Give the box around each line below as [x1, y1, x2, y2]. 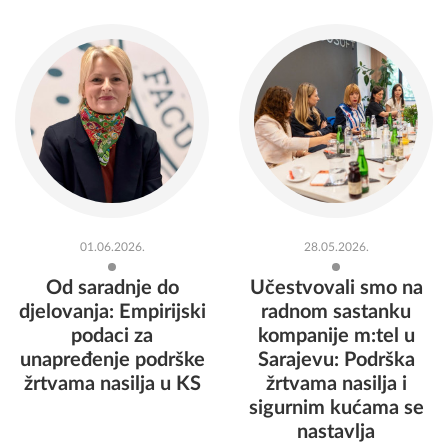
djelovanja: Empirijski [18, 302, 206, 322]
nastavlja [297, 422, 375, 442]
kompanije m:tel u [257, 326, 415, 346]
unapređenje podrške [19, 350, 205, 370]
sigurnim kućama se [248, 398, 424, 418]
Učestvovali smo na [249, 278, 423, 298]
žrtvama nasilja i [265, 374, 407, 394]
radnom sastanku [261, 302, 411, 322]
